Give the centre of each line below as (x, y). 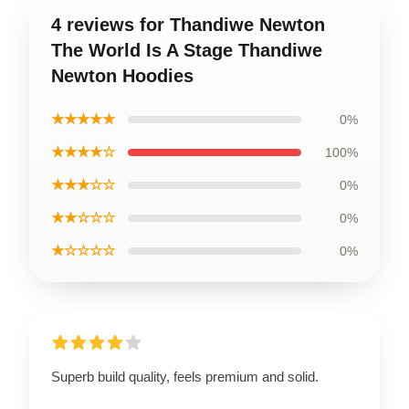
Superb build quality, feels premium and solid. (185, 377)
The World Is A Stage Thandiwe (187, 50)
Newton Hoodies (122, 76)
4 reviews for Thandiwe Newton (188, 25)
